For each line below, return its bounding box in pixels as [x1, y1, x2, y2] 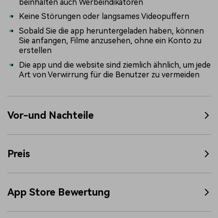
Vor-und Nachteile [7, 109, 94, 122]
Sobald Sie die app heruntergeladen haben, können [19, 26, 204, 36]
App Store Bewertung [7, 186, 110, 199]
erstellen [19, 45, 52, 55]
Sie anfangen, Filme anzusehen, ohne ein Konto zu [19, 36, 201, 45]
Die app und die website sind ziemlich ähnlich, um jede [19, 60, 211, 70]
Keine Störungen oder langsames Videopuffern [19, 12, 189, 21]
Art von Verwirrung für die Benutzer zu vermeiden [19, 70, 200, 79]
